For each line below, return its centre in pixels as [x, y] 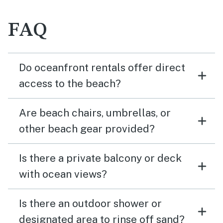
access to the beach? [70, 83]
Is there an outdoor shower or [90, 203]
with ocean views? [63, 174]
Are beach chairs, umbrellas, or [95, 113]
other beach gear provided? [87, 129]
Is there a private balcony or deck [100, 158]
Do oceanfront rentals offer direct [102, 67]
